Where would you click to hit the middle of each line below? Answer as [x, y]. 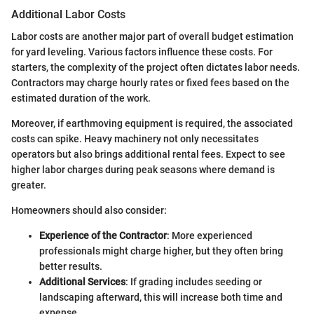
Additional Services [82, 281]
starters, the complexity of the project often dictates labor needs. [156, 67]
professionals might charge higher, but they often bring [161, 251]
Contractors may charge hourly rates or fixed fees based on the [150, 82]
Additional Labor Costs [68, 14]
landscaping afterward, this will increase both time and [161, 297]
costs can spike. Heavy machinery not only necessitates [135, 138]
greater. [29, 185]
